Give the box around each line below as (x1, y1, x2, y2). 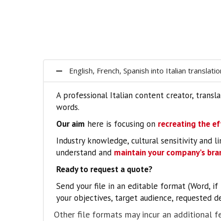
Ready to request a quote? (56, 164, 152, 175)
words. (56, 102, 79, 112)
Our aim (56, 118, 85, 129)
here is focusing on (85, 118, 158, 129)
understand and (56, 147, 114, 158)
